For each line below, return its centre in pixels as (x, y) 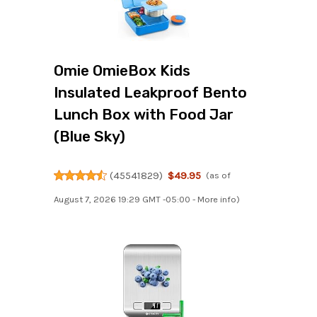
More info (217, 200)
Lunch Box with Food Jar (144, 115)
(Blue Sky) (90, 137)
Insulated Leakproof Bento (150, 93)
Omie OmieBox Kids (122, 71)
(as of (219, 175)
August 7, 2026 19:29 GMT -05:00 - (126, 200)
